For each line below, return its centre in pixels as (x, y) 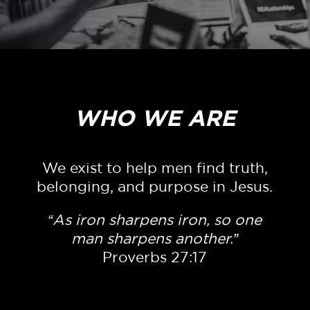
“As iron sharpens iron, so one (155, 220)
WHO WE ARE (155, 118)
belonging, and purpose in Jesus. (155, 186)
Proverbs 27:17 (155, 257)
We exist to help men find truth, (155, 168)
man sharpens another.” (155, 238)
